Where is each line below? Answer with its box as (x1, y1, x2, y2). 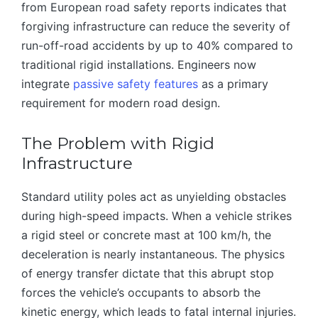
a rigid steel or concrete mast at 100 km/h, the (21, 227, 271, 242)
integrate (21, 77, 73, 92)
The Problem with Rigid (21, 133, 214, 153)
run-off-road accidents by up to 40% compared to (21, 38, 293, 53)
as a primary (198, 77, 268, 92)
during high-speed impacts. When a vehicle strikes (21, 208, 292, 223)
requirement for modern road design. (21, 96, 220, 111)
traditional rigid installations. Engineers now (21, 57, 256, 72)
